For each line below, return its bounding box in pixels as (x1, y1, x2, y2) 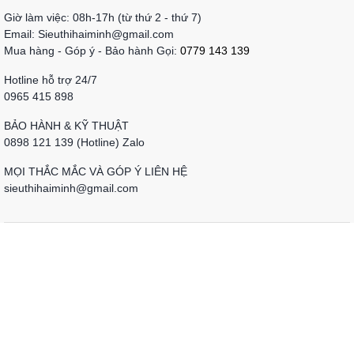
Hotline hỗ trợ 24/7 (4, 73, 97, 86)
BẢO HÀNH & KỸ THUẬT (4, 119, 132, 132)
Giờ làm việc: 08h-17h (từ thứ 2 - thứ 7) (4, 11, 201, 24)
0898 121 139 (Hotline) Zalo (4, 136, 145, 149)
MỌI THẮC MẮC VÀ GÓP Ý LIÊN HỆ (4, 165, 187, 178)
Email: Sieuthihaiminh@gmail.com (4, 28, 174, 40)
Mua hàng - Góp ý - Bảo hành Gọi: (4, 44, 180, 57)
